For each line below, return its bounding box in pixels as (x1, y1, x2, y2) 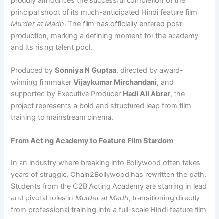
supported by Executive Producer (11, 89, 123, 99)
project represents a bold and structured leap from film (11, 101, 192, 110)
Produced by (11, 66, 55, 75)
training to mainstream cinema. (11, 113, 114, 122)
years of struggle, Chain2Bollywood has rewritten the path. (11, 170, 207, 179)
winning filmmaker (11, 78, 74, 87)
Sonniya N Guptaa (55, 66, 117, 75)
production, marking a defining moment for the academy (11, 31, 199, 40)
